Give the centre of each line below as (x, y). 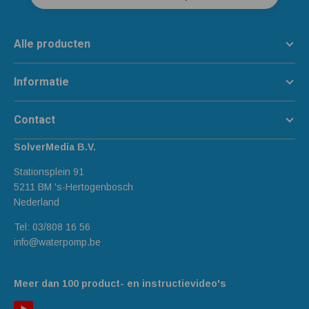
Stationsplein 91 (49, 172)
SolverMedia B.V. (55, 147)
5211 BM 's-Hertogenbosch (73, 187)
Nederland (37, 202)
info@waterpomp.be (57, 242)
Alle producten (52, 44)
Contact (34, 120)
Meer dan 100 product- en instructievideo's (120, 284)
